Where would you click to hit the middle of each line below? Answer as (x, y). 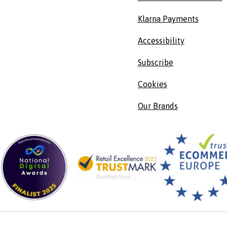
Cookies (152, 84)
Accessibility (161, 40)
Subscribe (155, 62)
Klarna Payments (168, 18)
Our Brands (158, 106)
